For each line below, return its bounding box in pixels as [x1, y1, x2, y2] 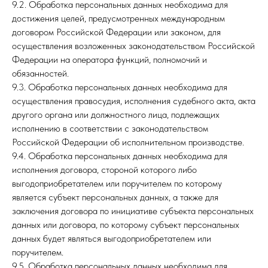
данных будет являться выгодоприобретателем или [12, 233, 211, 244]
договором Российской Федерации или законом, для [12, 26, 221, 38]
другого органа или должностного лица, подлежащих [12, 109, 220, 120]
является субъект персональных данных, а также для [12, 191, 218, 203]
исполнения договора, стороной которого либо [12, 164, 197, 175]
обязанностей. [12, 68, 69, 79]
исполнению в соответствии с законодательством [12, 123, 208, 134]
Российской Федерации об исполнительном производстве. [12, 136, 244, 148]
